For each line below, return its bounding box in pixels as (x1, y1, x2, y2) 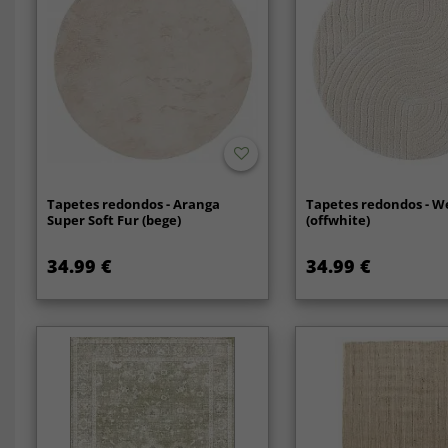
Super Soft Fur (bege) (46, 211, 181, 230)
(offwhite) (306, 211, 371, 230)
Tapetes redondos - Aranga (46, 195, 220, 214)
